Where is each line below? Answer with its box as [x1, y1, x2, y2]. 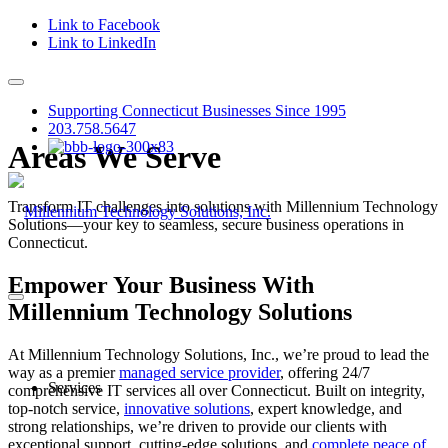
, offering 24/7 [280, 363, 370, 381]
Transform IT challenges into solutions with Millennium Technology [8, 197, 438, 215]
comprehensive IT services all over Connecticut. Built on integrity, [8, 381, 425, 399]
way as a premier [8, 363, 119, 381]
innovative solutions [124, 399, 250, 417]
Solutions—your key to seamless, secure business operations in [8, 215, 404, 233]
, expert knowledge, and [250, 399, 402, 417]
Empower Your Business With [8, 271, 314, 298]
